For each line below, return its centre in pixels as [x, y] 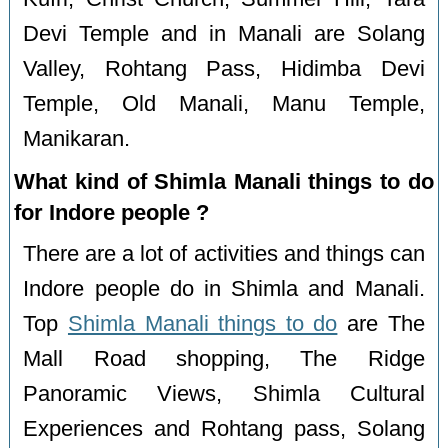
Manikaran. [77, 138]
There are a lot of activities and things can [224, 253]
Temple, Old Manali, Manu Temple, [224, 103]
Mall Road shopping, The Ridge [224, 358]
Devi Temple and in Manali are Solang [224, 33]
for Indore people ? [112, 212]
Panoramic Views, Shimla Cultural [224, 393]
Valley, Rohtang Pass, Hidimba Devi [224, 68]
